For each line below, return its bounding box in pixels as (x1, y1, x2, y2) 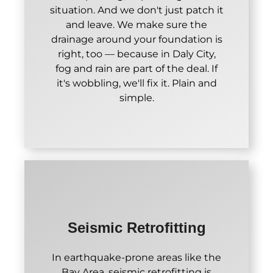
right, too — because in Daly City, (57, 48, 216, 60)
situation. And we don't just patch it (49, 4, 224, 16)
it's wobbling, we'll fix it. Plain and (56, 77, 217, 89)
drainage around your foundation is (51, 33, 222, 45)
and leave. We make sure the (66, 18, 207, 30)
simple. (119, 91, 154, 104)
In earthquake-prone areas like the (52, 251, 221, 263)
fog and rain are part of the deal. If (55, 62, 218, 74)
